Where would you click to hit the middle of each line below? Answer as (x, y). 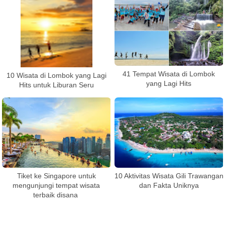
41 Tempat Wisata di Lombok (169, 74)
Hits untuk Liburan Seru (56, 85)
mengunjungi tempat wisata (56, 186)
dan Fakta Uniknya (169, 186)
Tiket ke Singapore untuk (56, 176)
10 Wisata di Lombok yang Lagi (56, 76)
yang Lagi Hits (169, 84)
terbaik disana (56, 195)
